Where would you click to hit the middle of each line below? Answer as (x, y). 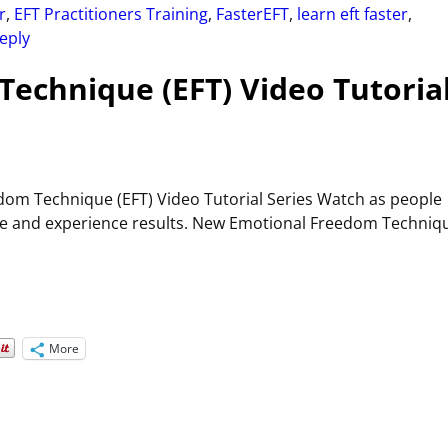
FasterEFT (252, 13)
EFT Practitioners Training (111, 13)
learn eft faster (352, 13)
